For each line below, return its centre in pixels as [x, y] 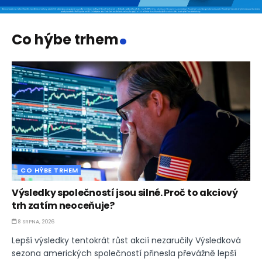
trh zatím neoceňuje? [63, 206]
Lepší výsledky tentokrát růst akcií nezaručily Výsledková [126, 241]
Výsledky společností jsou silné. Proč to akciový [125, 193]
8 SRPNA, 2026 [35, 222]
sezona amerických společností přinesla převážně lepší [124, 254]
